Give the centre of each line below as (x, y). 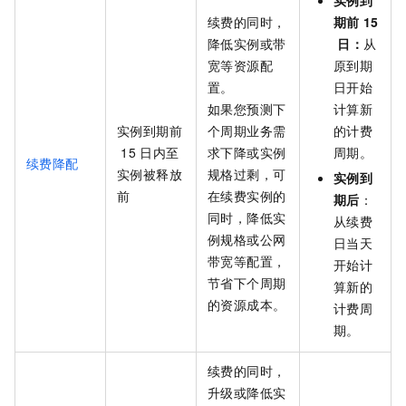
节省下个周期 (247, 283)
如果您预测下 (247, 109)
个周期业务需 (247, 131)
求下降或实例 (247, 153)
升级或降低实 (247, 393)
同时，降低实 (247, 218)
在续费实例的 (247, 196)
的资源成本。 (247, 305)
